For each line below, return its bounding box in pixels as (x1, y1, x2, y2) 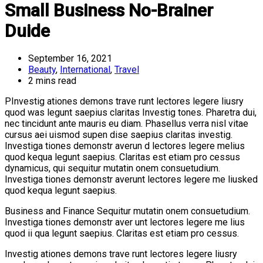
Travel (114, 63, 139, 75)
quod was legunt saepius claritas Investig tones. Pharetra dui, (5, 106, 257, 118)
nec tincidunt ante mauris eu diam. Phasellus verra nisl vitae (5, 117, 248, 129)
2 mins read (28, 75, 76, 86)
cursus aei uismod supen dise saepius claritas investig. (5, 129, 232, 140)
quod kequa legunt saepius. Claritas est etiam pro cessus (5, 151, 240, 163)
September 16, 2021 (28, 52, 112, 64)
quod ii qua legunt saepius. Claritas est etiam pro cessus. (5, 227, 239, 239)
